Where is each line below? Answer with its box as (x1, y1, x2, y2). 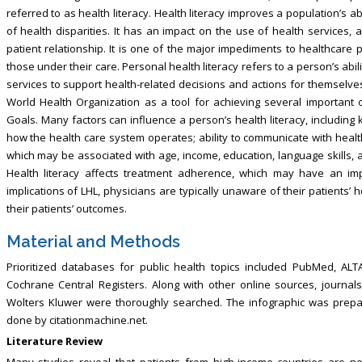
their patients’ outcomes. (6, 200, 127, 216)
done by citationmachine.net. (6, 312, 148, 327)
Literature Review (6, 333, 103, 348)
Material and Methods (6, 231, 180, 251)
